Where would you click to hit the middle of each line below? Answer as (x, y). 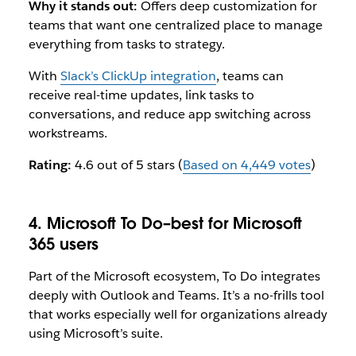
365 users (63, 244)
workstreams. (68, 133)
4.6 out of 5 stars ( (127, 165)
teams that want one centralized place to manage (175, 25)
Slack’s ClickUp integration (138, 76)
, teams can (250, 76)
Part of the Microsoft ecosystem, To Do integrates (174, 276)
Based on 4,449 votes (246, 165)
